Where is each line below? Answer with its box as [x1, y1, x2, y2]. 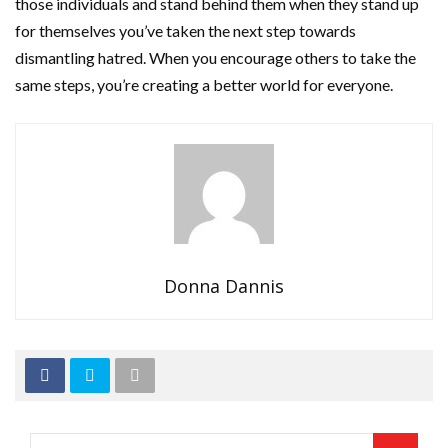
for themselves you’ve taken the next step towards [15, 21, 356, 41]
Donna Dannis [164, 274, 284, 299]
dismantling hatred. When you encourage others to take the [15, 48, 416, 68]
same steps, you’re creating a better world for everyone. [15, 75, 393, 95]
